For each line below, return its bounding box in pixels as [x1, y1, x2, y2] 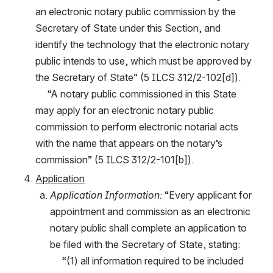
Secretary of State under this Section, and [35, 21, 221, 34]
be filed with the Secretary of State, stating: [50, 238, 240, 250]
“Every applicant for [162, 188, 252, 201]
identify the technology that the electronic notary [35, 38, 249, 51]
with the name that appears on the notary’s [35, 136, 222, 149]
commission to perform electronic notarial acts [35, 120, 238, 133]
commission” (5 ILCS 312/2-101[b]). [35, 153, 194, 166]
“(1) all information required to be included [50, 254, 62, 267]
